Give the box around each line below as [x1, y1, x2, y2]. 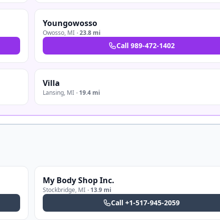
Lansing [43, 88, 64, 97]
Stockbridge [43, 186, 75, 194]
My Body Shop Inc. [43, 175, 114, 186]
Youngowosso [43, 18, 97, 28]
